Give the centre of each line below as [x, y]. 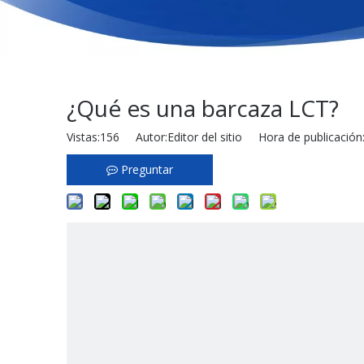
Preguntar [147, 169]
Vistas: [83, 137]
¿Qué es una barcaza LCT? [203, 108]
